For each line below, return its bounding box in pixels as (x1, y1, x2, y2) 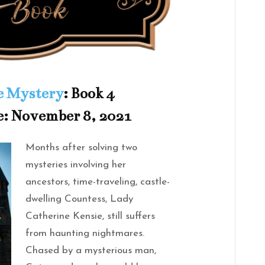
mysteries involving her (25, 159, 127, 170)
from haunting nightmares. (25, 228, 145, 238)
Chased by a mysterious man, (25, 245, 157, 256)
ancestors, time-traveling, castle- (25, 176, 170, 187)
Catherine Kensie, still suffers (25, 211, 156, 221)
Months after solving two (25, 142, 138, 153)
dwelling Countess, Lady (25, 193, 134, 204)
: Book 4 (63, 84, 115, 102)
